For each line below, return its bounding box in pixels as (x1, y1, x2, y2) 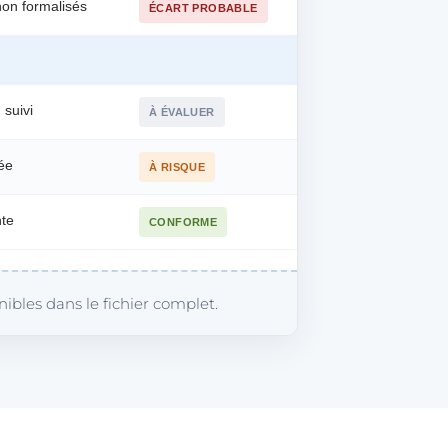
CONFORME (149, 216, 218, 228)
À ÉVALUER (149, 106, 215, 118)
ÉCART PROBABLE (149, 2, 258, 14)
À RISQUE (149, 161, 206, 173)
